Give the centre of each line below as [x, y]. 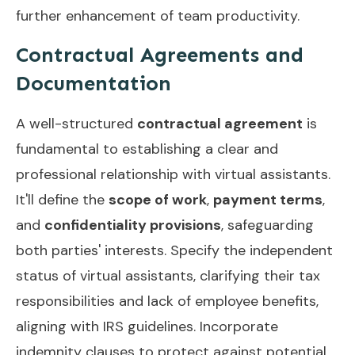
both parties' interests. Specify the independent [174, 250]
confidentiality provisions [133, 225]
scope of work [158, 199]
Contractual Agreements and [160, 55]
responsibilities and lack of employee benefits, [167, 301]
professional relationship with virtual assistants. [173, 174]
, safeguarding [267, 225]
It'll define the [62, 199]
